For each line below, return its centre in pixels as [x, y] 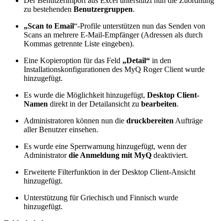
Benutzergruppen [103, 9]
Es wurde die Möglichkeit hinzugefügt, [85, 95]
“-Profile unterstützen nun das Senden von [140, 26]
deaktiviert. [170, 155]
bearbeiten [159, 104]
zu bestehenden [49, 9]
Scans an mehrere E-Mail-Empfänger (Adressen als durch [113, 35]
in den [161, 60]
